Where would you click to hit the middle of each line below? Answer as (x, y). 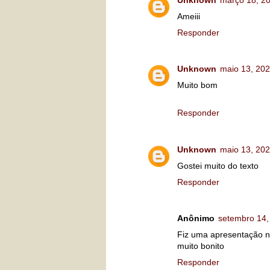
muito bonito (201, 246)
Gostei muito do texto (218, 165)
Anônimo (196, 218)
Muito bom (197, 85)
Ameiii (189, 16)
